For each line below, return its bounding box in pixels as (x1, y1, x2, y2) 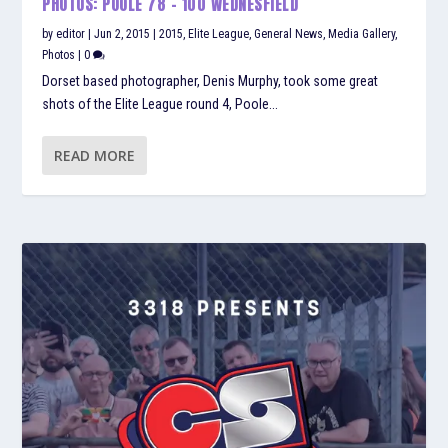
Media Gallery (328, 27, 396, 42)
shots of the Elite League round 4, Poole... (42, 96, 279, 113)
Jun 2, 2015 (94, 27, 151, 42)
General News (254, 27, 324, 42)
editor (56, 27, 86, 42)
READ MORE (54, 146, 136, 166)
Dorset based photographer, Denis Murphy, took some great (42, 73, 379, 90)
